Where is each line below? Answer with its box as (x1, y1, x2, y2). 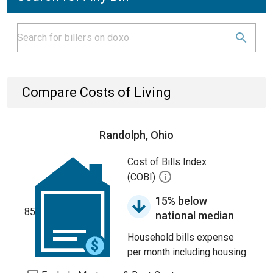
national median (155, 209, 234, 222)
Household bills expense (127, 232, 234, 243)
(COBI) (127, 171, 158, 183)
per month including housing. (127, 246, 248, 258)
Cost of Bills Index (127, 156, 207, 168)
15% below (155, 194, 207, 207)
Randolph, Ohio (99, 129, 174, 141)
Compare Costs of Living (22, 85, 171, 100)
